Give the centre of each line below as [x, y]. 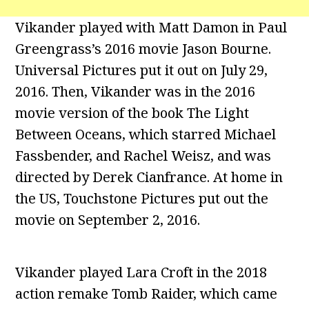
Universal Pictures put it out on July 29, [142, 70]
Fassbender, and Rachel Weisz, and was [143, 156]
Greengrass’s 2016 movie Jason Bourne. [143, 49]
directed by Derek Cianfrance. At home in [149, 177]
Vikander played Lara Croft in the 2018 [141, 272]
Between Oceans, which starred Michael [146, 134]
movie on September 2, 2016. [108, 220]
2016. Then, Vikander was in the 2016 [136, 92]
